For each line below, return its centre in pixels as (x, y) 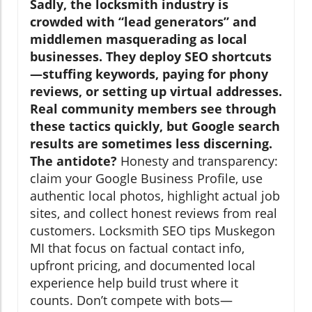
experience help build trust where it (134, 283)
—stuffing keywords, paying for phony (149, 74)
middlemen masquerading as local (139, 39)
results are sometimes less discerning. (151, 144)
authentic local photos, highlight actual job (155, 196)
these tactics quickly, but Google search (155, 126)
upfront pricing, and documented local (143, 266)
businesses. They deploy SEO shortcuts (151, 57)
